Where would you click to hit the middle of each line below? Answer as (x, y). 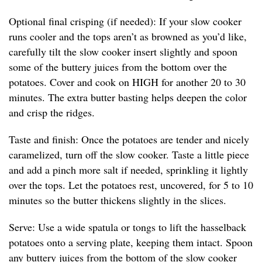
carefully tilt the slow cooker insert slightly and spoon (123, 52)
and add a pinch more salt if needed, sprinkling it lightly (128, 170)
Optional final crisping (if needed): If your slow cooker (125, 21)
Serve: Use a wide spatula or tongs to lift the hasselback (127, 227)
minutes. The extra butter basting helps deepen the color (128, 97)
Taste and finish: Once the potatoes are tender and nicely (129, 139)
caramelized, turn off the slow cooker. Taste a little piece (129, 155)
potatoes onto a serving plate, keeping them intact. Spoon (131, 242)
